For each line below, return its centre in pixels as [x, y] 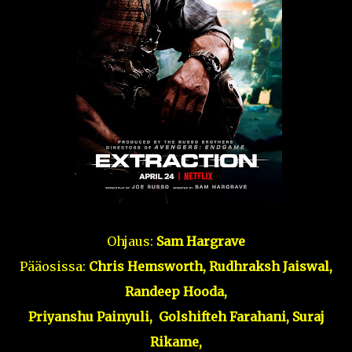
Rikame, [176, 342]
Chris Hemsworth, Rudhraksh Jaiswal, [209, 266]
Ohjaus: [132, 241]
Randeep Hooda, [176, 291]
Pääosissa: [53, 266]
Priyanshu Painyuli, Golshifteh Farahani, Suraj [176, 317]
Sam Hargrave [201, 241]
